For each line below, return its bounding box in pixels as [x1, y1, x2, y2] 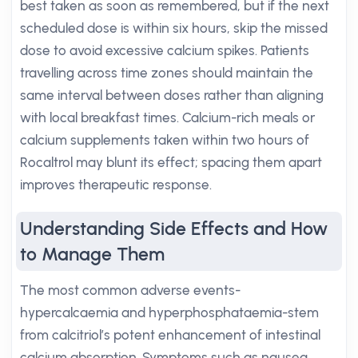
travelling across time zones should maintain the [20, 65, 313, 81]
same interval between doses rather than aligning [20, 87, 324, 103]
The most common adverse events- [20, 282, 241, 298]
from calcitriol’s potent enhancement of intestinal [20, 327, 320, 343]
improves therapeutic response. [20, 177, 212, 193]
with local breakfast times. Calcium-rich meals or [20, 109, 315, 125]
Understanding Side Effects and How [20, 217, 328, 240]
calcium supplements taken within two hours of [20, 132, 309, 148]
